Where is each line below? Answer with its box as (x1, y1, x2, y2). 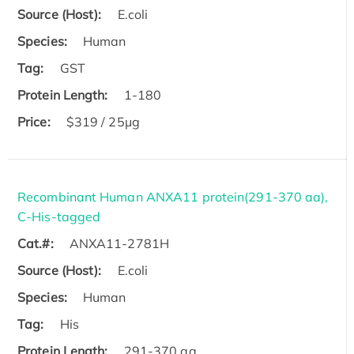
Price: (17, 114, 51, 130)
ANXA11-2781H (69, 235, 169, 252)
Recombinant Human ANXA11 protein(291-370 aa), (17, 189, 329, 205)
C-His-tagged (17, 209, 101, 225)
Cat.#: (17, 235, 54, 252)
